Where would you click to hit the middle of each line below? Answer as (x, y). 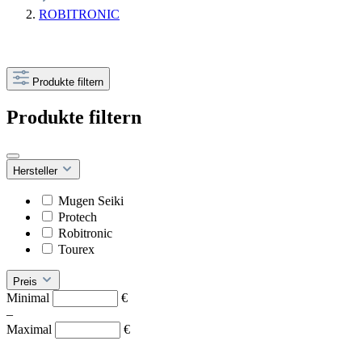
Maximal (31, 329)
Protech (78, 217)
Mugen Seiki (91, 200)
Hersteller (37, 170)
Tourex (76, 249)
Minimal (29, 297)
